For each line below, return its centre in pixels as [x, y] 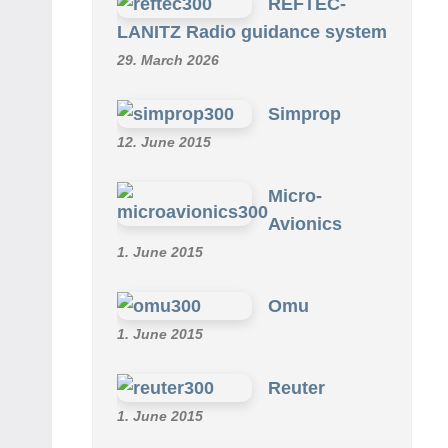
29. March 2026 [168, 59]
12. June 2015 [164, 141]
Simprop [304, 113]
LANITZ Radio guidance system [252, 31]
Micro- [295, 195]
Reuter [296, 387]
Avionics [305, 223]
